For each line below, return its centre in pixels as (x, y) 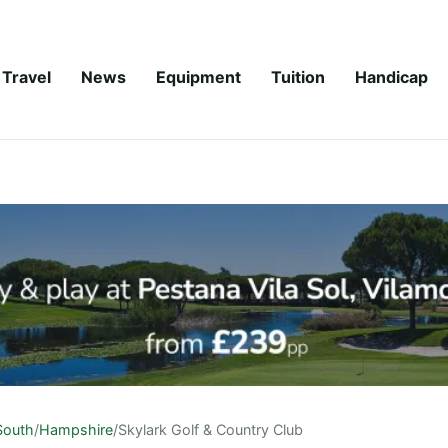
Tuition (298, 76)
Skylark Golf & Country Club (210, 429)
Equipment (198, 76)
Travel (26, 76)
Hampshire (76, 429)
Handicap (391, 76)
